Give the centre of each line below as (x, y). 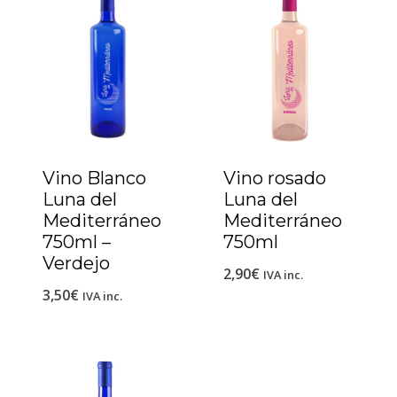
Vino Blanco (94, 178)
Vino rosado (275, 178)
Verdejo (76, 263)
